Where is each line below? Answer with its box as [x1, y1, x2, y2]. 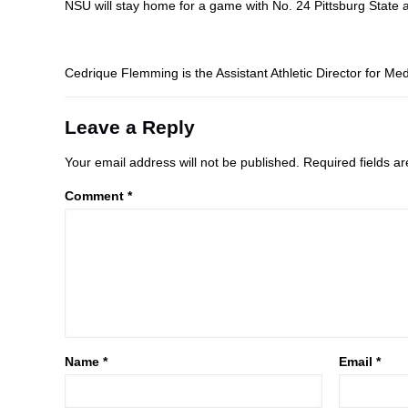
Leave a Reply [65, 116, 196, 138]
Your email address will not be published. [65, 154, 301, 169]
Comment [65, 188, 128, 203]
